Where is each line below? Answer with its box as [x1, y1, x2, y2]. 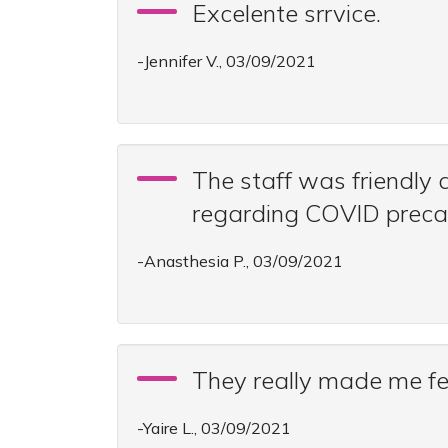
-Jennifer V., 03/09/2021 [137, 51, 316, 71]
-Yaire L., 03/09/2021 [137, 418, 291, 438]
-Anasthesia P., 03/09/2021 [137, 251, 343, 271]
